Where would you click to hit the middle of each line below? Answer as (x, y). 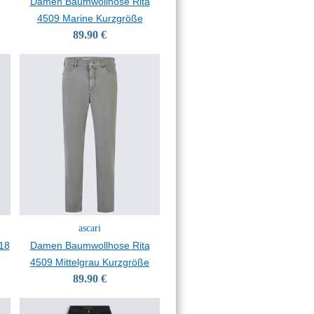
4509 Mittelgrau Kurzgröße (90, 262)
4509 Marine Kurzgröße (90, 18)
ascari (90, 228)
